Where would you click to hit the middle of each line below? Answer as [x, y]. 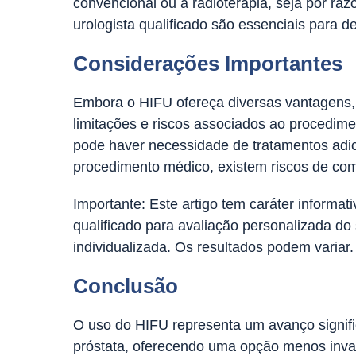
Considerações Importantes [208, 64]
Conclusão [126, 286]
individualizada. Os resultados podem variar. [213, 247]
